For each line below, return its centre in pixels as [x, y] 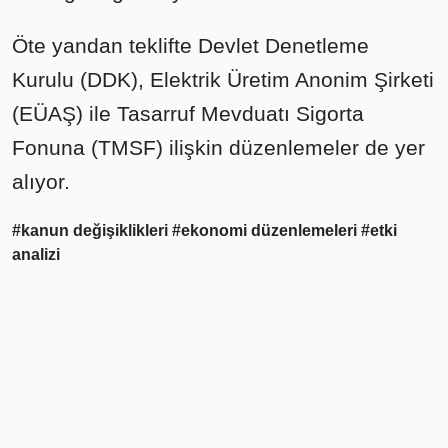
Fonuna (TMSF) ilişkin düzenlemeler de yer [218, 147]
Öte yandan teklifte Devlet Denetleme [190, 45]
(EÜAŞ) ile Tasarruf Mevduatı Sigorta [188, 113]
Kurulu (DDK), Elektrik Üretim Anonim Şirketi [223, 79]
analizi [36, 254]
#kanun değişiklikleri [92, 230]
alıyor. [41, 181]
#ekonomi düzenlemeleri [266, 230]
